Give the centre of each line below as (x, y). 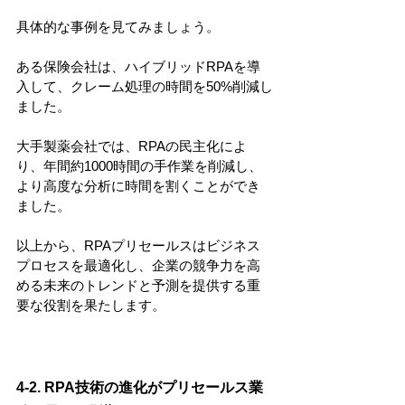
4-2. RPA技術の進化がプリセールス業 (140, 387)
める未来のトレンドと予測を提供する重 (138, 285)
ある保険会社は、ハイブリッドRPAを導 (138, 66)
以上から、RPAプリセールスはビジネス (138, 245)
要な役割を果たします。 (91, 305)
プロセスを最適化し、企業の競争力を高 (138, 265)
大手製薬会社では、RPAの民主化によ (132, 146)
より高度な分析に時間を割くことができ (138, 185)
